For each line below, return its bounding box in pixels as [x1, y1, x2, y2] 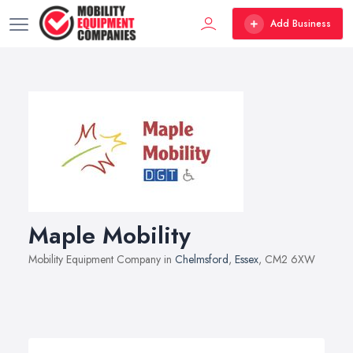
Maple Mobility [28, 218, 191, 252]
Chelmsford [175, 251, 229, 267]
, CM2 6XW [258, 251, 315, 267]
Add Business [270, 17, 331, 31]
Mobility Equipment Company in [28, 251, 175, 267]
